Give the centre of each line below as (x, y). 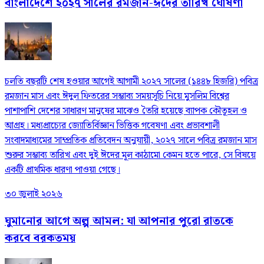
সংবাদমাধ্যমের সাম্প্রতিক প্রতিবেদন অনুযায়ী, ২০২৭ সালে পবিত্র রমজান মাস (131, 141)
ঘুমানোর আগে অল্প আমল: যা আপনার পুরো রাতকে (119, 221)
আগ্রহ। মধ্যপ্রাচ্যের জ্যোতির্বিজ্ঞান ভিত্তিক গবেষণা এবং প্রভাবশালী (112, 126)
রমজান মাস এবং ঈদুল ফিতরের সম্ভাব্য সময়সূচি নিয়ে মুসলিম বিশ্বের (117, 97)
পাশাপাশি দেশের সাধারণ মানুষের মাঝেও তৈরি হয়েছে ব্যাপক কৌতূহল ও (126, 111)
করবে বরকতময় (40, 238)
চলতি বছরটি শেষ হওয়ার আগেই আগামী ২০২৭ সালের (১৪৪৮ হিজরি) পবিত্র (131, 82)
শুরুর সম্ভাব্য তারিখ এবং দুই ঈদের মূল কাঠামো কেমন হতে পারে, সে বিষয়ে (130, 156)
